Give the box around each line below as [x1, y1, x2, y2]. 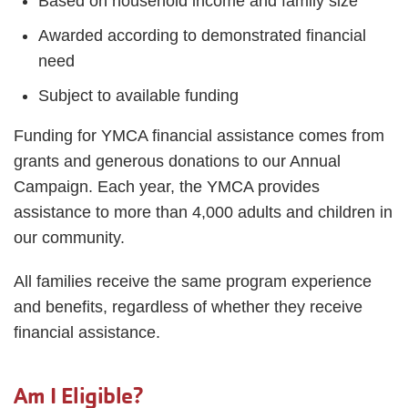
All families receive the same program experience [14, 272, 372, 291]
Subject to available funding [38, 87, 239, 105]
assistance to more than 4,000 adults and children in [14, 203, 393, 221]
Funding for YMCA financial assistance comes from [14, 127, 384, 145]
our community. [14, 229, 125, 247]
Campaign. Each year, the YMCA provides [14, 178, 320, 196]
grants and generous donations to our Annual [14, 152, 341, 170]
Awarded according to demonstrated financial [38, 26, 366, 45]
